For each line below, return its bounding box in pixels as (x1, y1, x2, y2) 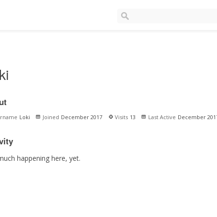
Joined (42, 113, 59, 121)
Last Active (148, 113, 176, 121)
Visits (114, 113, 128, 121)
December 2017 (61, 113, 102, 121)
